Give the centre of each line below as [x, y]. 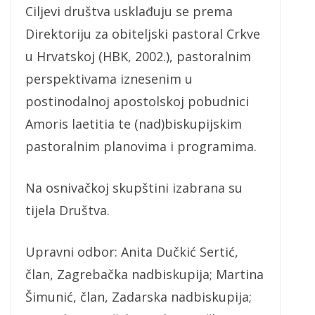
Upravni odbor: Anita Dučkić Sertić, [132, 252]
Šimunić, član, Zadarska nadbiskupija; [139, 297]
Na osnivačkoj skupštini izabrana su [134, 188]
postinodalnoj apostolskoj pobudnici [137, 102]
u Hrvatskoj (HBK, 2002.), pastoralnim [138, 57]
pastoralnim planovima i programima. [141, 147]
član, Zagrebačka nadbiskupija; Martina [144, 275]
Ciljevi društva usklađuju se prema [129, 12]
